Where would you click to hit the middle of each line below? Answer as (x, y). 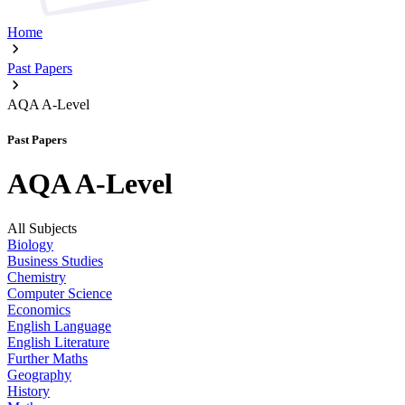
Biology (30, 244)
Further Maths (47, 358)
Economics (39, 309)
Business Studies (55, 260)
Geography (39, 374)
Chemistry (37, 277)
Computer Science (60, 293)
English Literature (58, 342)
